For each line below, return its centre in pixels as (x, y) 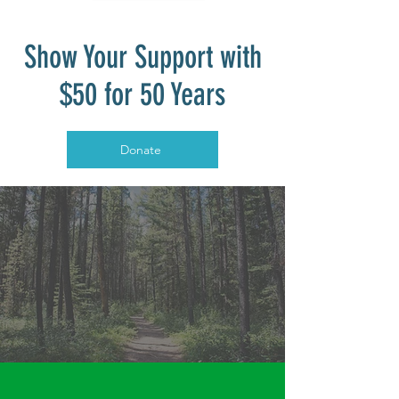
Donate (141, 150)
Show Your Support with (142, 57)
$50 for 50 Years (142, 95)
